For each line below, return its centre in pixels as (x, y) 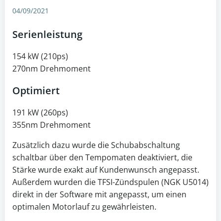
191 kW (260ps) (40, 112)
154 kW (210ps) (40, 56)
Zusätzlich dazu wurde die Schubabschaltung (96, 145)
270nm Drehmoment (52, 69)
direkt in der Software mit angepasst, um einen (99, 194)
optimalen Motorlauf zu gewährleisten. (84, 207)
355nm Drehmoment (52, 125)
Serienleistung (47, 34)
